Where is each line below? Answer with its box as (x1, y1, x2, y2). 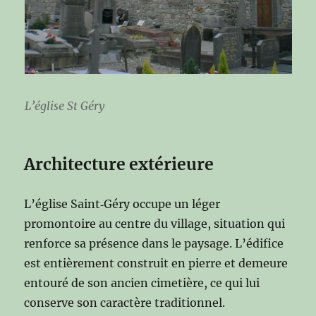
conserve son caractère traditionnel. (24, 296, 226, 310)
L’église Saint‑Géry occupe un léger (24, 197, 221, 212)
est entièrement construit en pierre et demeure (24, 256, 288, 271)
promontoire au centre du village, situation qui (24, 217, 286, 231)
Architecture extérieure (24, 154, 214, 175)
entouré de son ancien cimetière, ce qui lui (24, 276, 260, 291)
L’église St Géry (24, 99, 104, 114)
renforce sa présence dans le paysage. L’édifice (24, 236, 284, 251)
